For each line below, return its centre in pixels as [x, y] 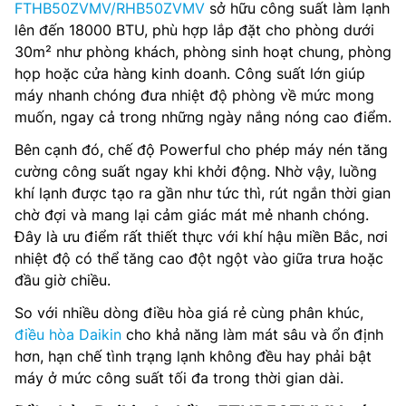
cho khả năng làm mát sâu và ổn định [252, 335]
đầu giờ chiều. [63, 280]
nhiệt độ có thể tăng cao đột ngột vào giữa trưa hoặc [199, 259]
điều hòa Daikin [68, 335]
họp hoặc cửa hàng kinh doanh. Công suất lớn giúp [190, 74]
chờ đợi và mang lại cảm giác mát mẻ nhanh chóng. [192, 215]
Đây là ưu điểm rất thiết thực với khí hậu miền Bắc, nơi [201, 237]
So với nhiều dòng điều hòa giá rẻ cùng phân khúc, [189, 313]
